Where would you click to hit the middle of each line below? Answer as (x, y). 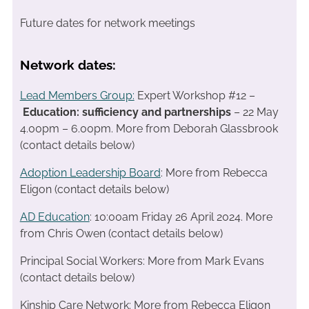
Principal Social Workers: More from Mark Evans (142, 261)
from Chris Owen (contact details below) (121, 233)
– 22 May (255, 112)
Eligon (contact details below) (94, 189)
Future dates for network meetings (107, 23)
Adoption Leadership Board (90, 172)
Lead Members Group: (77, 95)
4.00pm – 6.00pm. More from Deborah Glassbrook (149, 128)
